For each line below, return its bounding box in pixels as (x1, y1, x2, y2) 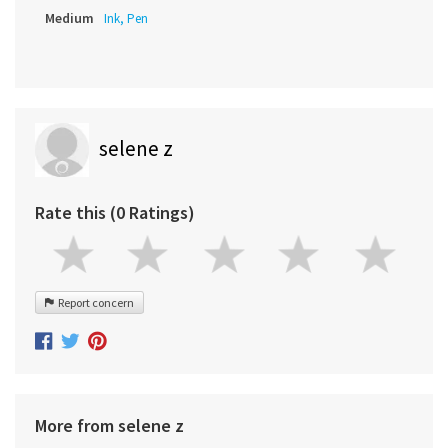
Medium (45, 9, 94, 28)
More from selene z (35, 413, 184, 437)
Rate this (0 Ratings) (35, 201, 195, 225)
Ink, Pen (104, 10, 148, 28)
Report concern (54, 295, 134, 311)
